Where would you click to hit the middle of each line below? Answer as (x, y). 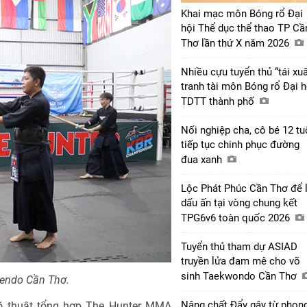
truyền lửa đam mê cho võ (241, 261)
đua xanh (203, 159)
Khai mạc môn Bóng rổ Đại (242, 13)
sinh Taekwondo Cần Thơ (240, 276)
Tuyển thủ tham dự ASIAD (239, 246)
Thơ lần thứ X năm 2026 (236, 43)
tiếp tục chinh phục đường (240, 144)
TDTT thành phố (219, 101)
